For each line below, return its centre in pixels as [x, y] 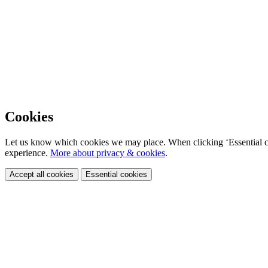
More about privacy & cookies [108, 153]
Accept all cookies [42, 174]
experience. [28, 153]
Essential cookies [116, 174]
